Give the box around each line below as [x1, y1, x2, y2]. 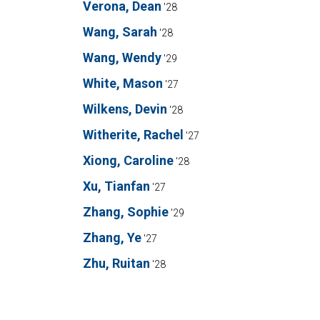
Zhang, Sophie [83, 204, 169, 219]
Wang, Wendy [83, 50, 161, 65]
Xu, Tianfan [83, 179, 150, 194]
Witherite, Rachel [83, 127, 184, 142]
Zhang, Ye [83, 230, 141, 245]
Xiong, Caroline [83, 153, 174, 168]
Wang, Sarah [83, 24, 157, 39]
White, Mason [83, 76, 163, 91]
